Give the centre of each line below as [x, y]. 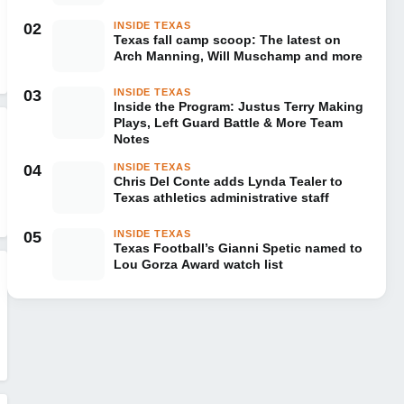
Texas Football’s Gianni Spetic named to [238, 248]
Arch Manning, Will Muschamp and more [238, 56]
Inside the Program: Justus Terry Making [239, 106]
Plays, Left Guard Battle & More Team [228, 123]
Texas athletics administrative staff [221, 197]
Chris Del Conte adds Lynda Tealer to [228, 181]
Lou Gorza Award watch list [198, 264]
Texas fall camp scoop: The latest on [227, 40]
